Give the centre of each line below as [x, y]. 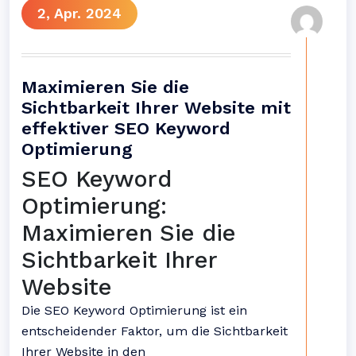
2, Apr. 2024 [79, 13]
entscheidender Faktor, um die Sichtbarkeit [155, 331]
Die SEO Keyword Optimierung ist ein [134, 310]
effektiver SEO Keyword [126, 128]
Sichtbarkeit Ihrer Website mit [156, 108]
